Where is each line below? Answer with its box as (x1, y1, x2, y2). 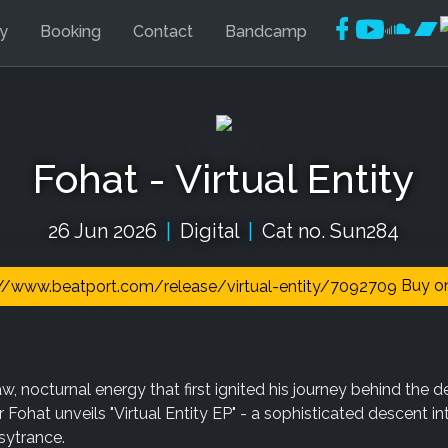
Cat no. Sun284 (257, 219, 400, 243)
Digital (175, 219, 245, 243)
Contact (133, 22, 194, 41)
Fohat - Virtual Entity (33, 155, 415, 202)
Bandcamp (225, 22, 308, 41)
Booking (40, 22, 102, 41)
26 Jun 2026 (48, 219, 163, 243)
